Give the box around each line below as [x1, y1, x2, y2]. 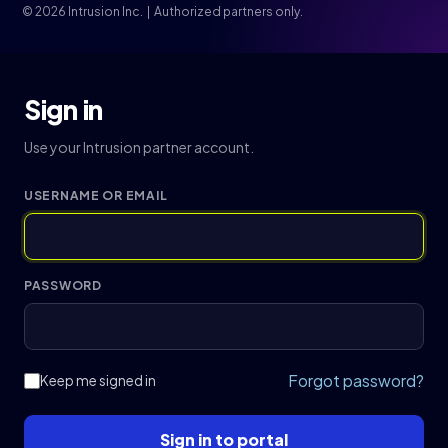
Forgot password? [288, 370, 424, 391]
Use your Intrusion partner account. [24, 138, 254, 156]
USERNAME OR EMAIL [24, 188, 168, 203]
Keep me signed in [40, 372, 156, 389]
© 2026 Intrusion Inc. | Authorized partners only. [22, 4, 303, 19]
